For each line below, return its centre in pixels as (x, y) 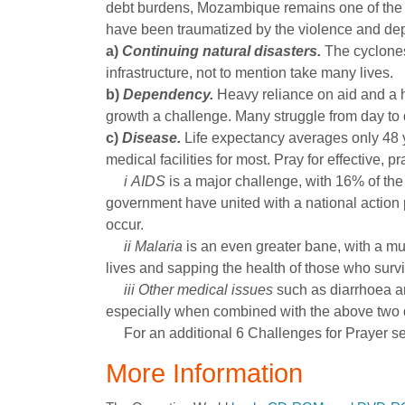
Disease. (151, 138)
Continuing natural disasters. (221, 51)
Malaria (159, 246)
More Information (204, 373)
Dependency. (168, 94)
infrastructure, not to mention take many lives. (250, 73)
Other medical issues (206, 290)
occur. (125, 225)
